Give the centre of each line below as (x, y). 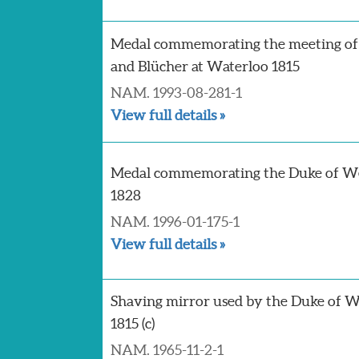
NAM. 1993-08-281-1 (176, 93)
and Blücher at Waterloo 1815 (205, 66)
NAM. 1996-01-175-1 (175, 222)
